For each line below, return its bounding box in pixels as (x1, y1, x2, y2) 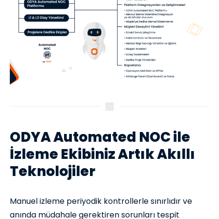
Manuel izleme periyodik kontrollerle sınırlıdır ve (10, 195, 192, 207)
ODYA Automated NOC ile (10, 127, 190, 147)
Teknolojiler (10, 161, 95, 181)
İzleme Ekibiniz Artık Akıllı (10, 144, 195, 164)
